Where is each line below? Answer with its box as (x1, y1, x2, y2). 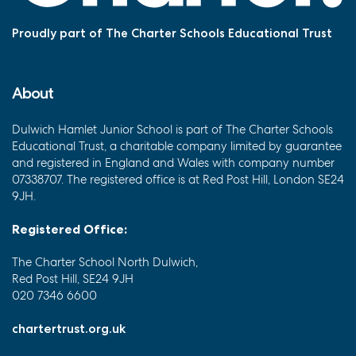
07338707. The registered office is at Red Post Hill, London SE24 (12, 172, 344, 188)
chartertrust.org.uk (12, 320, 126, 338)
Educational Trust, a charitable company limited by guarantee (12, 138, 342, 155)
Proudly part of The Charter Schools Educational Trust (12, 25, 332, 42)
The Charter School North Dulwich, (12, 254, 198, 271)
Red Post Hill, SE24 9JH (12, 271, 133, 288)
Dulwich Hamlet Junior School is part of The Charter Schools (12, 122, 333, 138)
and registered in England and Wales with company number (12, 155, 335, 172)
